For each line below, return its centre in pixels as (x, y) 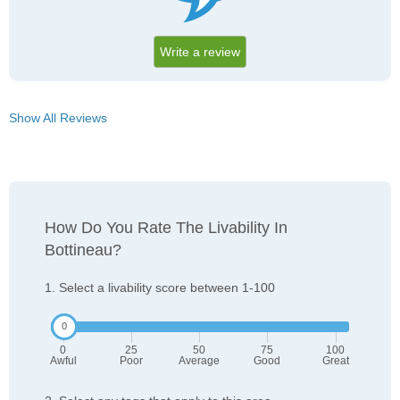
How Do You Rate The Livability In (166, 228)
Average (199, 361)
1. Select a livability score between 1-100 (160, 288)
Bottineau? (83, 250)
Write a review (200, 52)
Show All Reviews (58, 118)
